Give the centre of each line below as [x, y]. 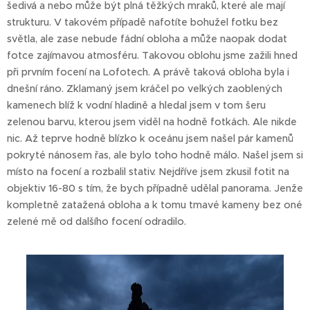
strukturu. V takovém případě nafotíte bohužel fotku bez [143, 22]
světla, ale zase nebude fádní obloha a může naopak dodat [147, 39]
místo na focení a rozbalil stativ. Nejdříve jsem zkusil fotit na [148, 172]
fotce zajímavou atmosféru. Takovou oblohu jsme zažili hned [152, 55]
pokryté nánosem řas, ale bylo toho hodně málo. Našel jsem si [155, 155]
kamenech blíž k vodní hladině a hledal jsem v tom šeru [136, 105]
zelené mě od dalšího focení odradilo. [97, 221]
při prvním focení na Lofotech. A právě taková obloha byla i [148, 72]
